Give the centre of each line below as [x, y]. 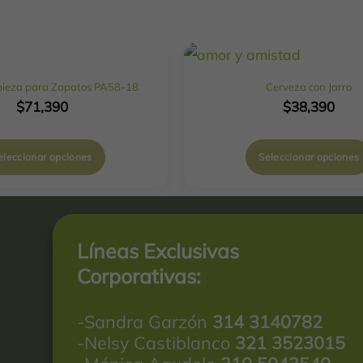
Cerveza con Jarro [309, 86]
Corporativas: [139, 275]
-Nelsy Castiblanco [156, 342]
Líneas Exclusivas [158, 250]
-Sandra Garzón [145, 321]
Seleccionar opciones [309, 156]
